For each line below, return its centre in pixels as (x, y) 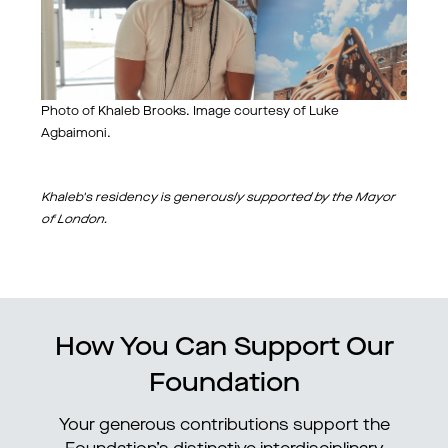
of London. (74, 220)
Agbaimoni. (76, 134)
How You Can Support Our (224, 348)
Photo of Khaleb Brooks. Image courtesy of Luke (190, 112)
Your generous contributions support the (224, 426)
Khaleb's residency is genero (129, 198)
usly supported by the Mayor (306, 198)
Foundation (224, 384)
